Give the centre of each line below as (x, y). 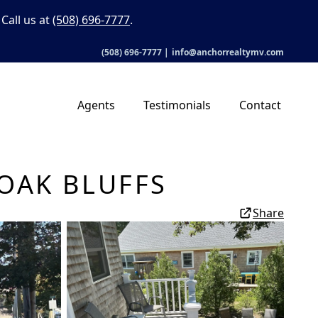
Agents (96, 105)
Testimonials (177, 105)
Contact (260, 105)
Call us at (27, 20)
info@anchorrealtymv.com (228, 52)
